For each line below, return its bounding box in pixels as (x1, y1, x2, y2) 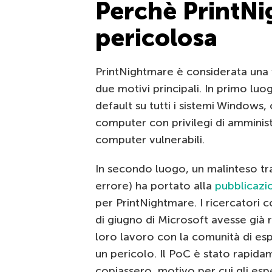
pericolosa (95, 23, 217, 53)
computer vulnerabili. (95, 133, 205, 147)
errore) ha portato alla (95, 179, 215, 193)
